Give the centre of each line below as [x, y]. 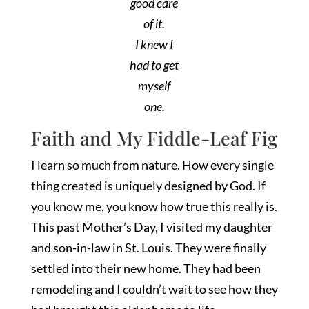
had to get [154, 65]
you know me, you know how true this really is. [154, 207]
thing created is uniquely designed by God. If [148, 186]
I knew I [154, 44]
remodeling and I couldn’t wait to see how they [154, 289]
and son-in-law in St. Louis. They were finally [148, 248]
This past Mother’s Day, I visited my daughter [151, 227]
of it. [154, 24]
